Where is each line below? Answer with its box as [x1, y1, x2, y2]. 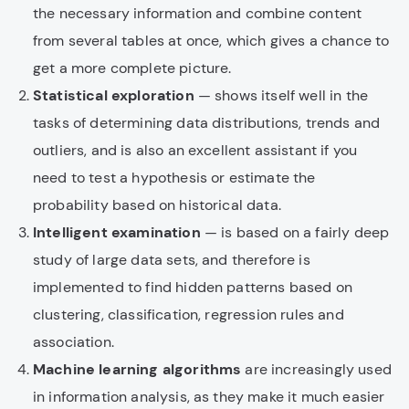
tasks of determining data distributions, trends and [33, 113, 381, 132]
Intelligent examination [33, 223, 201, 242]
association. [33, 332, 114, 351]
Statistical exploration [33, 86, 194, 105]
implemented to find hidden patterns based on [33, 278, 353, 297]
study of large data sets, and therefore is [33, 250, 310, 269]
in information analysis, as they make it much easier [33, 387, 385, 406]
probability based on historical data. [33, 195, 281, 215]
